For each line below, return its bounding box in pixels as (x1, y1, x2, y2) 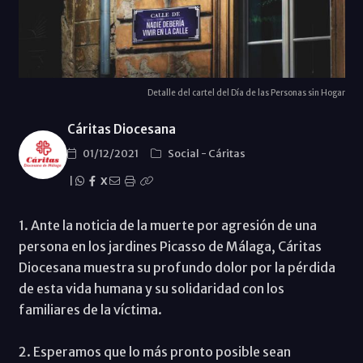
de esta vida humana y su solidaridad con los (18, 280, 284, 297)
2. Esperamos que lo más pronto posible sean (18, 343, 291, 360)
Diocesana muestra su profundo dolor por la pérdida (18, 258, 335, 275)
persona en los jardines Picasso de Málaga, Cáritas (18, 237, 322, 254)
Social (167, 146, 201, 160)
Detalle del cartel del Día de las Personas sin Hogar (147, 87, 345, 98)
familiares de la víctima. (18, 301, 162, 318)
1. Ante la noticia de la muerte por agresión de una (18, 216, 317, 233)
